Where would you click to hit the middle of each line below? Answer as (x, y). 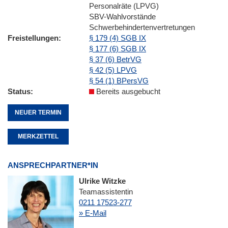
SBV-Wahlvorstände (122, 16)
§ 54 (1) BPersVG (119, 80)
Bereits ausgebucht (127, 91)
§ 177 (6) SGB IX (118, 48)
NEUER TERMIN (38, 112)
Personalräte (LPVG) (124, 6)
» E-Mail (93, 213)
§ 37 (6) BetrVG (115, 59)
